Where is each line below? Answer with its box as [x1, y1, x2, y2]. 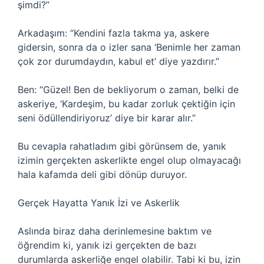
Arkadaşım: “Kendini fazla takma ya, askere [18, 27, 209, 39]
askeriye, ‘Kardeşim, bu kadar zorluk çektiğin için [18, 98, 235, 110]
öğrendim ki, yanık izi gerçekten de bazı [18, 239, 196, 251]
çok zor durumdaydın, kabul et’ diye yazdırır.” [18, 55, 219, 67]
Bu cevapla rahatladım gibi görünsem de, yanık [18, 140, 226, 152]
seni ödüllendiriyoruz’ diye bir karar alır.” [18, 112, 196, 124]
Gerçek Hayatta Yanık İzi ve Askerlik [18, 197, 180, 209]
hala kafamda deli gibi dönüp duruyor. [18, 169, 187, 180]
